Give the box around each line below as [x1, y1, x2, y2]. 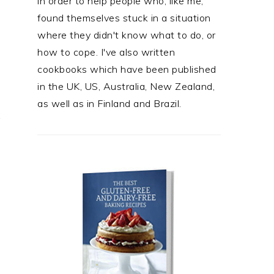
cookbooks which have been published [37, 63, 217, 75]
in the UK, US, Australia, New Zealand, [37, 80, 215, 92]
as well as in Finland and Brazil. [37, 97, 182, 109]
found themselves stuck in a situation [37, 12, 211, 24]
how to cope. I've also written [37, 46, 175, 58]
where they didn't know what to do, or [37, 29, 216, 41]
